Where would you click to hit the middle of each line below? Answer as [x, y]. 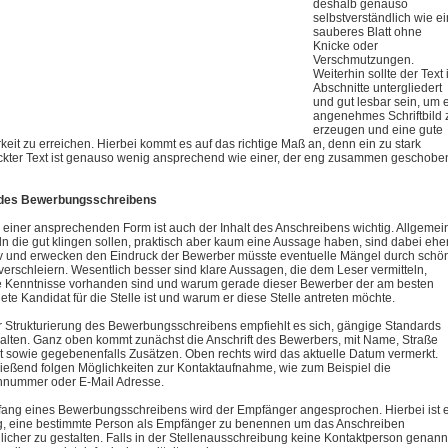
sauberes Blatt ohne [368, 32]
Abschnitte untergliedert [378, 88]
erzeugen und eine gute [378, 130]
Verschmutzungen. [364, 60]
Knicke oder [346, 46]
